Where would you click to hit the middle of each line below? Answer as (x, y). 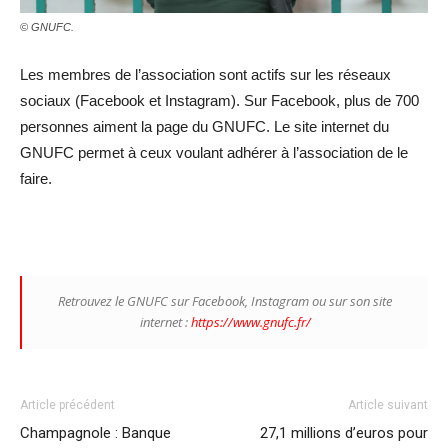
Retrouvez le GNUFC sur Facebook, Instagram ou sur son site (225, 300)
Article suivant (388, 404)
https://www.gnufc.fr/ (250, 321)
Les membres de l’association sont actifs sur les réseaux (205, 74)
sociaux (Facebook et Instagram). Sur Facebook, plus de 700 (219, 100)
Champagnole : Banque (95, 432)
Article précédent (67, 404)
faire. (36, 178)
